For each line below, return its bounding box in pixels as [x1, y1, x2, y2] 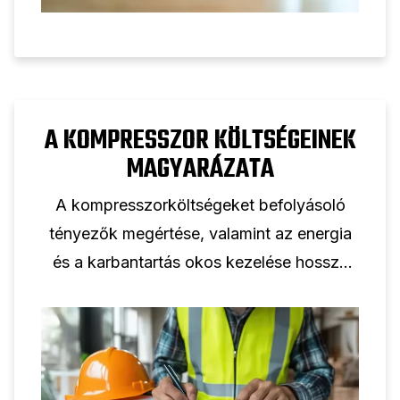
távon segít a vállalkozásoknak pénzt [62, 281, 337, 301]
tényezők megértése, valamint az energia [48, 224, 352, 244]
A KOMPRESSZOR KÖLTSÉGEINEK [44, 121, 356, 162]
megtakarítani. [147, 310, 253, 329]
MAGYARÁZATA [126, 149, 274, 191]
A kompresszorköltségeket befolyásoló [54, 196, 346, 215]
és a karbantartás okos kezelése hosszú [52, 253, 348, 272]
